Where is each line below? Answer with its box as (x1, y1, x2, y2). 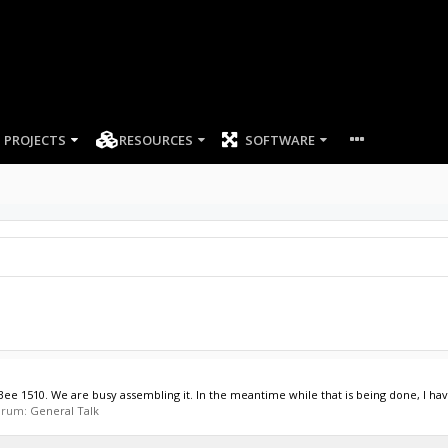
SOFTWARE (245, 131, 316, 149)
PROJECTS (3, 131, 66, 149)
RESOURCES (118, 131, 193, 149)
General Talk (29, 403, 99, 418)
